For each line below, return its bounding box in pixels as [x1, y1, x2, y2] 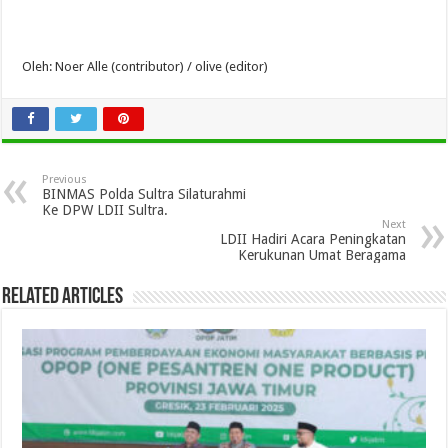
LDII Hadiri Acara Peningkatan [219, 231, 406, 248]
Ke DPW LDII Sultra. [42, 202, 169, 219]
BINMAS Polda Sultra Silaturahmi [42, 186, 247, 203]
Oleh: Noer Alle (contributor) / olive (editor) [22, 59, 269, 75]
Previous [42, 173, 88, 187]
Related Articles [2, 286, 124, 310]
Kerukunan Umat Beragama [237, 247, 406, 264]
